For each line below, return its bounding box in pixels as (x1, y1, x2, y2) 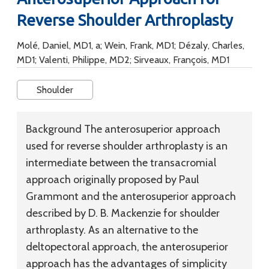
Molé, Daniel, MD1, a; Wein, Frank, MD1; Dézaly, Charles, (17, 40, 244, 51)
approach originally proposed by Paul (26, 173, 199, 186)
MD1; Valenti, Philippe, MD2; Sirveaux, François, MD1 (17, 54, 229, 65)
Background (26, 122, 84, 136)
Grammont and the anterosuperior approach (26, 190, 236, 203)
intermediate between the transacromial (26, 156, 216, 169)
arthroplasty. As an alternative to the (26, 223, 198, 237)
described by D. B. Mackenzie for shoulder (26, 207, 220, 220)
